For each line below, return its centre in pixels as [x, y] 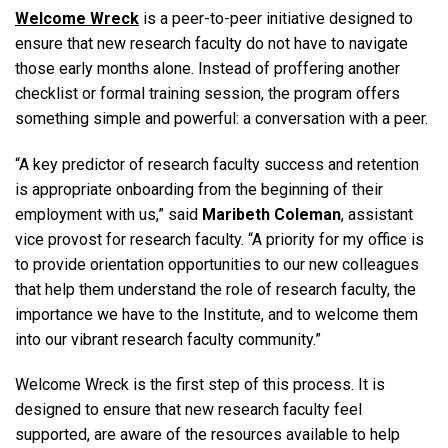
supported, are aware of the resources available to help [207, 435]
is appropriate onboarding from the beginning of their [199, 189]
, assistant [377, 214]
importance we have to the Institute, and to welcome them [216, 314]
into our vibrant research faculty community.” [170, 339]
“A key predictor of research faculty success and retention [217, 164]
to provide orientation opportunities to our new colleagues [217, 264]
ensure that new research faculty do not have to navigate [211, 43]
